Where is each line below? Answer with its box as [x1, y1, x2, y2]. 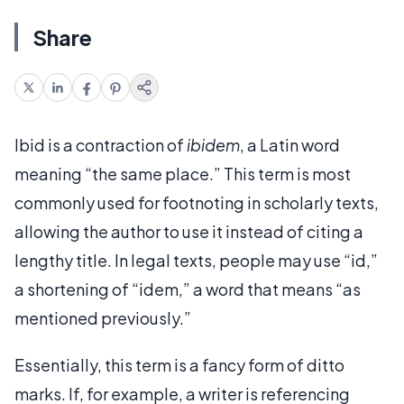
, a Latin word [240, 134, 340, 155]
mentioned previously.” [14, 308, 191, 328]
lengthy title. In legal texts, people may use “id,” [14, 250, 378, 271]
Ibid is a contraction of [14, 134, 187, 155]
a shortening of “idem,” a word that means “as [14, 279, 361, 299]
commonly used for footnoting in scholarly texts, [14, 192, 379, 213]
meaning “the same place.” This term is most [14, 163, 351, 184]
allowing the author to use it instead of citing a [14, 221, 363, 242]
